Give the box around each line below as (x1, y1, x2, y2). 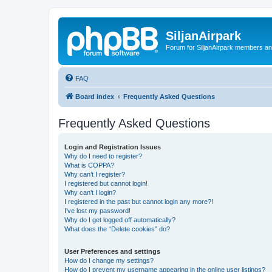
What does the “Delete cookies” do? (64, 225, 170, 233)
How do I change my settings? (64, 256, 154, 264)
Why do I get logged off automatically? (64, 216, 175, 223)
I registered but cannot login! (64, 179, 148, 187)
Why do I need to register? (64, 152, 142, 160)
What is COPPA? (64, 161, 114, 169)
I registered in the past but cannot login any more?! (64, 197, 213, 205)
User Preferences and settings (64, 247, 160, 255)
